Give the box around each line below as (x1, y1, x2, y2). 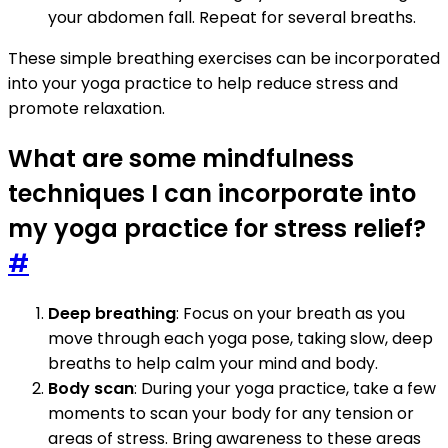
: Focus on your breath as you (176, 301, 405, 325)
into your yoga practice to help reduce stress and (8, 71, 398, 95)
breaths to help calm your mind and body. (48, 351, 378, 375)
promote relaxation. (8, 96, 165, 120)
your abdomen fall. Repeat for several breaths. (48, 5, 416, 29)
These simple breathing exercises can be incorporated (8, 46, 440, 70)
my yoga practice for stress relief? (8, 211, 426, 245)
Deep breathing (48, 301, 176, 325)
